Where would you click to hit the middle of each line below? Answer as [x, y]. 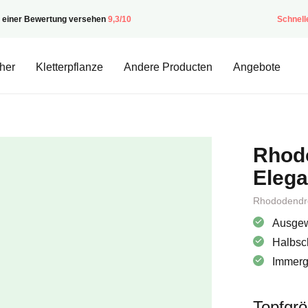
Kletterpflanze [69, 67]
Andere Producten [168, 67]
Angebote [257, 67]
